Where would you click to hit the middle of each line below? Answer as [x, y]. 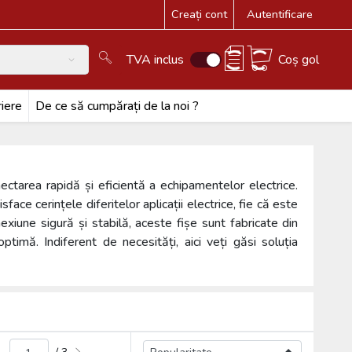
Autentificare [280, 14]
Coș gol [299, 60]
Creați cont [200, 14]
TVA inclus [156, 60]
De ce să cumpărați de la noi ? [117, 106]
